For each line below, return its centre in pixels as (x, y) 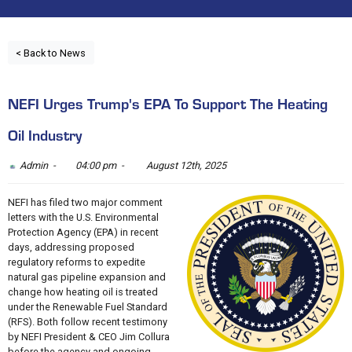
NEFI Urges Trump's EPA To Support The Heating (167, 103)
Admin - (39, 166)
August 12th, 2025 (185, 166)
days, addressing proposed (71, 247)
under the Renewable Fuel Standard (87, 306)
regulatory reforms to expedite (76, 262)
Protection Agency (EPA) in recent (83, 232)
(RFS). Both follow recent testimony (87, 321)
